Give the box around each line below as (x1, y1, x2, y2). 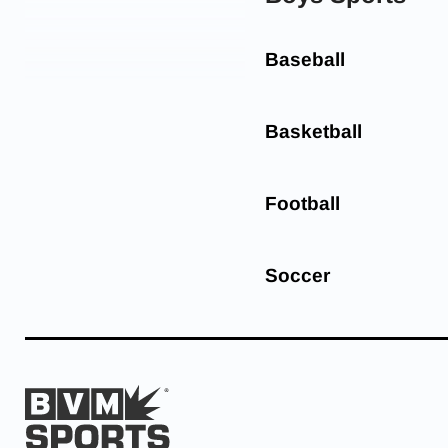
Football (265, 193, 340, 214)
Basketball (265, 121, 362, 142)
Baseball (265, 49, 345, 70)
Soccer (265, 265, 330, 286)
